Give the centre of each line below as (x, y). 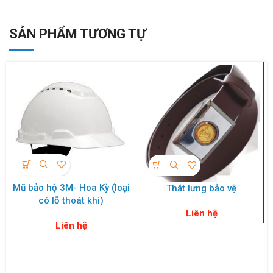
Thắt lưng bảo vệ (201, 188)
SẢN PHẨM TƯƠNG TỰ (78, 34)
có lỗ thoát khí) (71, 200)
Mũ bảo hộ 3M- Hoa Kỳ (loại (71, 187)
